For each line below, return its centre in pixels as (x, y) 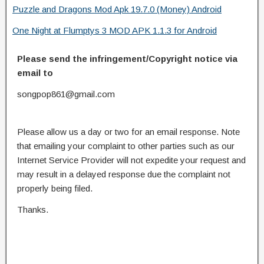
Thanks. (33, 209)
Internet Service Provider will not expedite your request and (131, 160)
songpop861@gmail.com (66, 94)
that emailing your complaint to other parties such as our (126, 146)
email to (35, 72)
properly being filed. (55, 188)
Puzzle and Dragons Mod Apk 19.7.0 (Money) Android (117, 9)
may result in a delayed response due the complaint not (124, 174)
